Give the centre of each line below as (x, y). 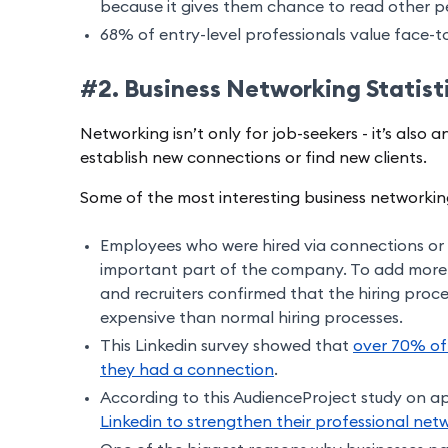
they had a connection (187, 370)
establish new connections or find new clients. (255, 158)
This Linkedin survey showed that (226, 346)
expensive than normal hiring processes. (251, 318)
